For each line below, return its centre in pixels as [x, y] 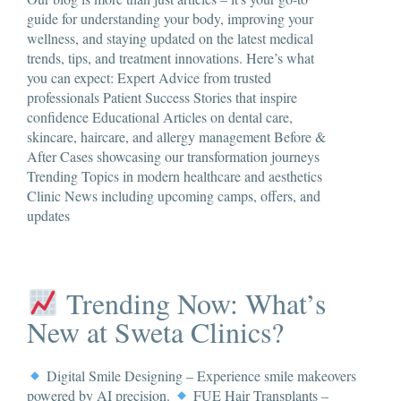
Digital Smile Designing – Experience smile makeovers [200, 376]
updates [48, 215]
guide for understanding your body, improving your [170, 18]
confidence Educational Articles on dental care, [160, 116]
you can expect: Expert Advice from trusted [149, 77]
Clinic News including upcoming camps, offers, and [174, 195]
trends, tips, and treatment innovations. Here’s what [171, 57]
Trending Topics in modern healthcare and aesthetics [175, 175]
